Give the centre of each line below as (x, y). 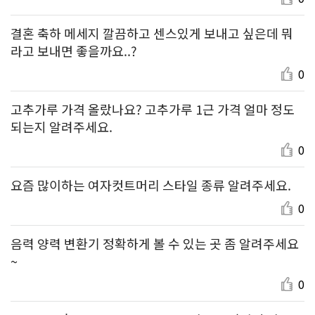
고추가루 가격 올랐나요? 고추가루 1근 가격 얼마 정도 (153, 109)
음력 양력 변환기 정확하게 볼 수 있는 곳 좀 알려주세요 (155, 243)
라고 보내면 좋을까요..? (74, 50)
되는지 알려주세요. (62, 126)
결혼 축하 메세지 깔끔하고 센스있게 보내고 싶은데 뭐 (152, 33)
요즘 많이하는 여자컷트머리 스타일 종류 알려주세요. (151, 185)
